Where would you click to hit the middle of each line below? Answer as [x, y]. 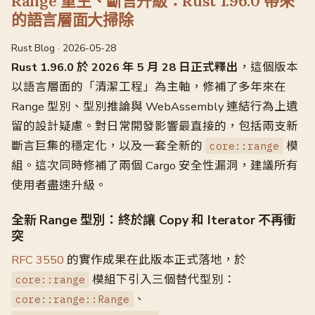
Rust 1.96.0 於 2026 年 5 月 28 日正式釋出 [125, 67]
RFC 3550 [38, 260]
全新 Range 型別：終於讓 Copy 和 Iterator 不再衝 [154, 220]
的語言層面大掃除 [72, 20]
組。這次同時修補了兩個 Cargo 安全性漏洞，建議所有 [155, 166]
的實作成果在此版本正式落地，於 [155, 260]
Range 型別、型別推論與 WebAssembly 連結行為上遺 [155, 107]
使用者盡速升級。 [59, 185]
